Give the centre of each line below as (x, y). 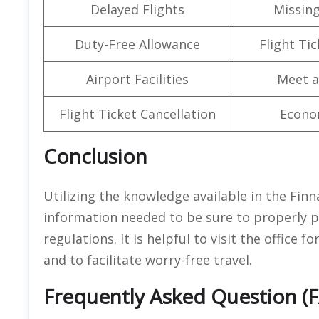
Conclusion (95, 156)
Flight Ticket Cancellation (137, 114)
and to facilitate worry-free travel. (148, 260)
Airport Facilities (137, 79)
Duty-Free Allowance (137, 44)
